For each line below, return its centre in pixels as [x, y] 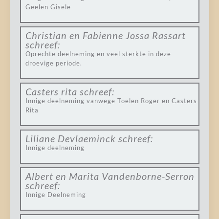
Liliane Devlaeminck [70, 138]
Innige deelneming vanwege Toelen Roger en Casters [111, 101]
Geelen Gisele [48, 7]
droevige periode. [54, 63]
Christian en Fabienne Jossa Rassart [105, 35]
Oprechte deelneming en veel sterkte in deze [98, 54]
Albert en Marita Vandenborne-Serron [110, 176]
